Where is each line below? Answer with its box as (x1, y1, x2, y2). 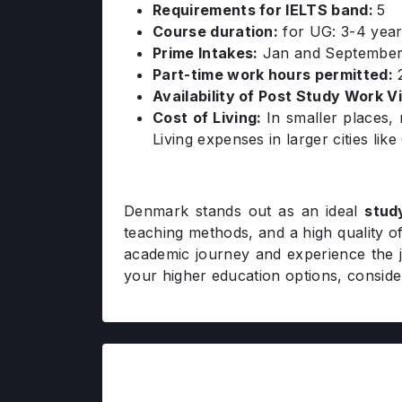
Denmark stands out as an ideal (124, 202, 365, 220)
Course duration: (153, 22, 279, 40)
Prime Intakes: (153, 44, 258, 62)
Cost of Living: (153, 109, 267, 127)
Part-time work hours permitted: (153, 66, 393, 83)
